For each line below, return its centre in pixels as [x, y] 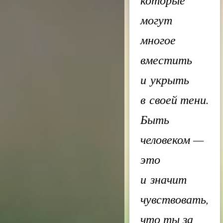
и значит [164, 179]
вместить [166, 59]
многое [158, 39]
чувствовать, [175, 199]
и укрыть [165, 79]
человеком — [172, 139]
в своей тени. [175, 99]
